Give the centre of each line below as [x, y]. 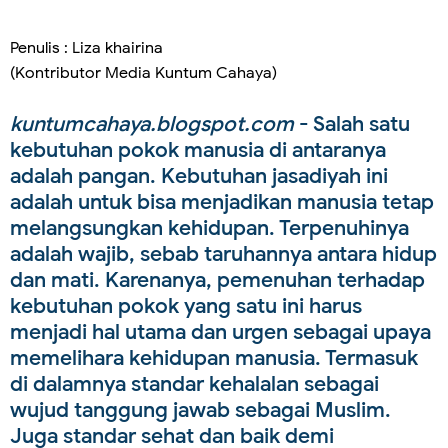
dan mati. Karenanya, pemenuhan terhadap [217, 279]
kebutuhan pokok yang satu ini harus [186, 305]
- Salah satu [354, 123]
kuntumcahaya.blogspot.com [154, 123]
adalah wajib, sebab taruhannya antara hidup [223, 253]
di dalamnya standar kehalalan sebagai [194, 383]
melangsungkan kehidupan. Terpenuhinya [209, 227]
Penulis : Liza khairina [86, 47]
